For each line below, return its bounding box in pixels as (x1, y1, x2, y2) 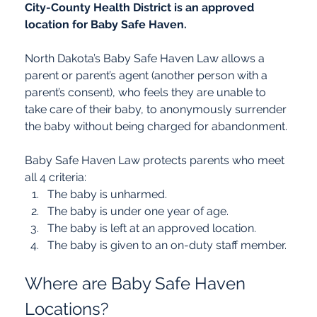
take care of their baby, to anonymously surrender (25, 102, 290, 116)
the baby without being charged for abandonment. (25, 119, 288, 133)
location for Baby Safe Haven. (25, 17, 188, 31)
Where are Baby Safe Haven (25, 272, 250, 294)
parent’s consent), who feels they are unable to (25, 85, 270, 99)
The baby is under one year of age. (47, 204, 229, 218)
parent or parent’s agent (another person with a (25, 68, 271, 82)
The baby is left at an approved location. (47, 221, 257, 235)
